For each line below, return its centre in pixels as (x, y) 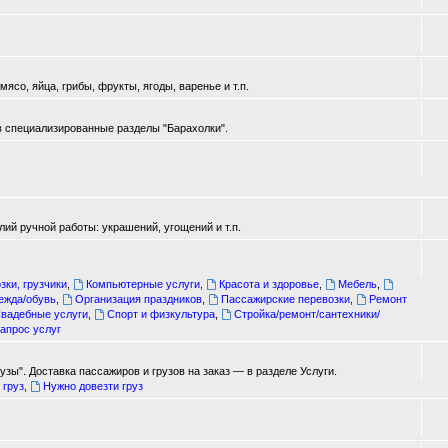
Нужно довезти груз (92, 386)
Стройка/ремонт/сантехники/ (306, 314)
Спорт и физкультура (160, 314)
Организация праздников (139, 299)
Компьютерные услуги (142, 284)
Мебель (357, 284)
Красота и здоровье (268, 284)
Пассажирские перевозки (285, 299)
